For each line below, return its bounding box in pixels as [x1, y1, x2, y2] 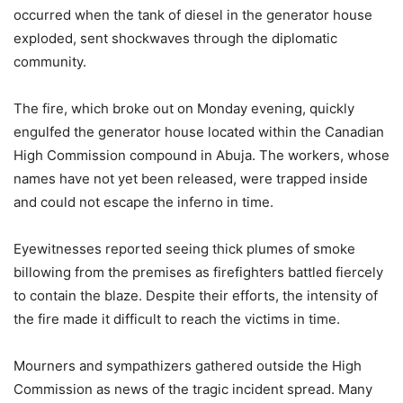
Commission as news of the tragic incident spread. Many [13, 381, 372, 399]
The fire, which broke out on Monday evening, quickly [13, 100, 354, 118]
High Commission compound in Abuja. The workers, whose [13, 147, 390, 165]
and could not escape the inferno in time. [13, 193, 273, 211]
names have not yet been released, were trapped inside [13, 170, 368, 188]
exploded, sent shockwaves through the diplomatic [13, 30, 337, 48]
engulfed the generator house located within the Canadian [13, 123, 384, 141]
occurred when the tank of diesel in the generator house [13, 6, 372, 24]
